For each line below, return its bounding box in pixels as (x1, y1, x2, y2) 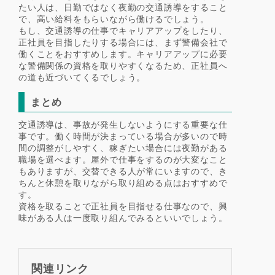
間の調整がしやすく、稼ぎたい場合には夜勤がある (18, 142, 228, 153)
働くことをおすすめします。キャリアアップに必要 (18, 48, 228, 59)
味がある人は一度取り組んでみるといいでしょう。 (18, 212, 228, 223)
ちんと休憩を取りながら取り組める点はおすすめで (18, 177, 228, 188)
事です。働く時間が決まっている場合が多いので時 (18, 130, 228, 141)
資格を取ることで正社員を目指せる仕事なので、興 (18, 200, 228, 211)
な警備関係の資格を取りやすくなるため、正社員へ (18, 60, 228, 71)
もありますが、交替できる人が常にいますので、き (18, 165, 228, 176)
